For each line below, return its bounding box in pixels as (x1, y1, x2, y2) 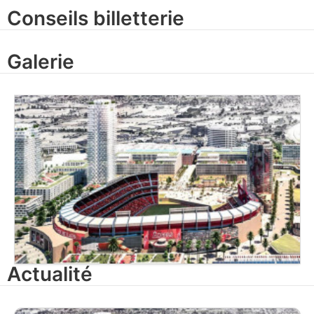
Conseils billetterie (7, 6, 184, 30)
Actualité (7, 262, 93, 287)
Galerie (7, 49, 74, 74)
